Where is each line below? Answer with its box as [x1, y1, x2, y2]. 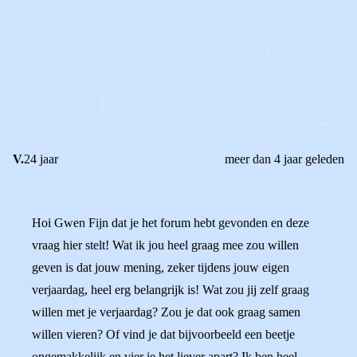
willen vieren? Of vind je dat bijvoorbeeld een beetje [32, 328, 295, 341]
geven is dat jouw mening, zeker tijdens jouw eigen [32, 261, 289, 274]
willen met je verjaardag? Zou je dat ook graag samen [32, 305, 300, 319]
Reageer [70, 80, 112, 93]
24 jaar [24, 152, 58, 166]
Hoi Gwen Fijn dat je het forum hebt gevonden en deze [32, 216, 309, 229]
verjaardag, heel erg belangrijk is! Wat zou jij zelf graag [32, 283, 309, 296]
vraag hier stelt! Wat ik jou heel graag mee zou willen [32, 238, 299, 252]
